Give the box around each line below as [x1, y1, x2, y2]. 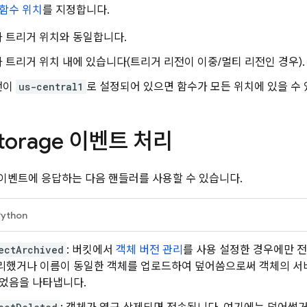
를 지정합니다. [42, 3, 110, 17]
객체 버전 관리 [116, 243, 183, 257]
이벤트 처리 [64, 127, 173, 155]
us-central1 [19, 80, 84, 93]
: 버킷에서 [66, 243, 116, 257]
